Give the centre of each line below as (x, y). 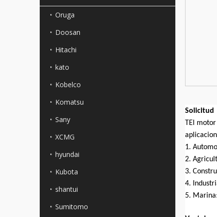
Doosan (68, 32)
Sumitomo (72, 207)
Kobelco (68, 85)
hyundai (67, 155)
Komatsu (70, 102)
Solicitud (200, 111)
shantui (67, 189)
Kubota (67, 172)
